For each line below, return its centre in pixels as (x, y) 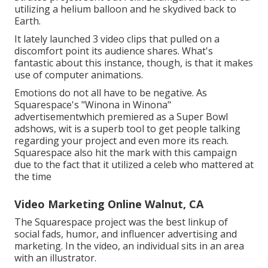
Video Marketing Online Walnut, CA (109, 204)
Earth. (28, 21)
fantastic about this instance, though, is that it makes (134, 63)
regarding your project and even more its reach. (121, 141)
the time (33, 177)
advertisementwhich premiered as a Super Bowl (121, 117)
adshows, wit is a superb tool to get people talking (127, 129)
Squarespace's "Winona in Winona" (93, 105)
